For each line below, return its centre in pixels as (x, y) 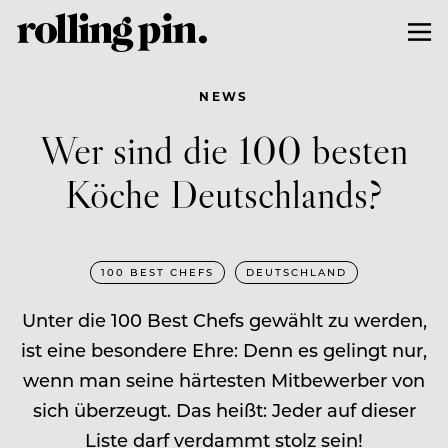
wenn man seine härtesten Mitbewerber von (224, 379)
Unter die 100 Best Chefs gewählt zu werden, (224, 319)
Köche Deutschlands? (224, 193)
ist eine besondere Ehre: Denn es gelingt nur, (224, 349)
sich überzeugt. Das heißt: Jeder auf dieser (224, 409)
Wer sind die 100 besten (224, 149)
